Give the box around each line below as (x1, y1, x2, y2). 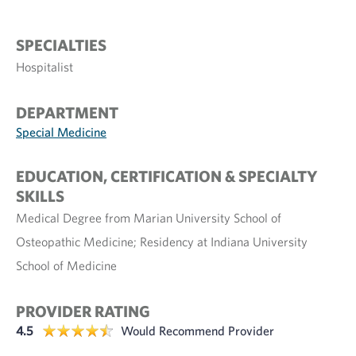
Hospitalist (16, 59, 73, 75)
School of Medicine (16, 257, 117, 273)
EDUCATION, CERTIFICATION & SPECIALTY (16, 166, 317, 186)
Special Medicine (16, 124, 106, 140)
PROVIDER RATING (16, 301, 150, 321)
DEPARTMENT (16, 103, 118, 122)
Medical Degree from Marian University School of (16, 210, 281, 226)
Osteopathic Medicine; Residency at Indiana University (16, 234, 308, 250)
